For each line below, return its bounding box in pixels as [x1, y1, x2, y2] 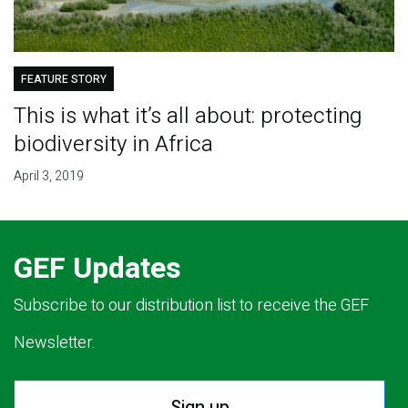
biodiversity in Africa [13, 127, 213, 160]
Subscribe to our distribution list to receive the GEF [14, 292, 369, 318]
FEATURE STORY [20, 70, 107, 87]
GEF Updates [14, 246, 181, 290]
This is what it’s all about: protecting [13, 99, 362, 132]
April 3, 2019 [13, 166, 84, 186]
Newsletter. [14, 330, 96, 355]
